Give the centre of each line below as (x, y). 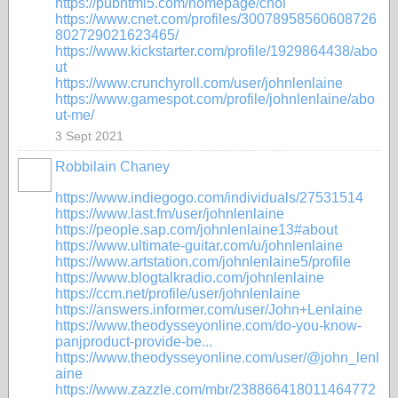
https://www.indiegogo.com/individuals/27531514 (209, 198)
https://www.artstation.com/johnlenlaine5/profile (203, 262)
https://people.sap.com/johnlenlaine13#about (196, 230)
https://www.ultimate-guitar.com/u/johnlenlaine (199, 246)
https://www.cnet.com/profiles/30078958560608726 (216, 19)
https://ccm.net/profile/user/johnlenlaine (178, 294)
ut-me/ (75, 115)
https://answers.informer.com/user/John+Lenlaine (209, 310)
